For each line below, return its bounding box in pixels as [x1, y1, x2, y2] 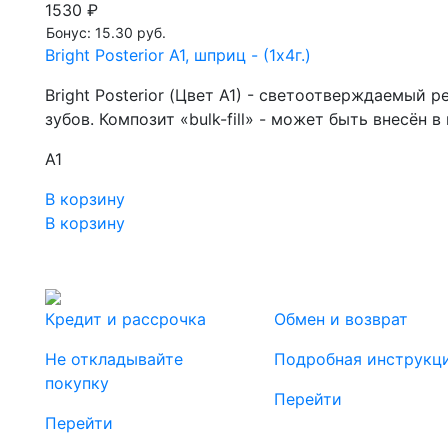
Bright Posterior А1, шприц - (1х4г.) [45, 45, 311, 66]
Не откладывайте [45, 349, 183, 370]
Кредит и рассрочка [45, 309, 206, 330]
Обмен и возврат [274, 309, 408, 330]
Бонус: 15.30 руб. [46, 24, 166, 42]
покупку [45, 373, 109, 394]
